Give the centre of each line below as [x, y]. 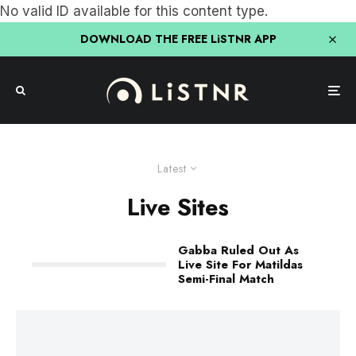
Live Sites [178, 207]
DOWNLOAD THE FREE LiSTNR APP [178, 39]
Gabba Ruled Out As [238, 250]
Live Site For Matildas [240, 265]
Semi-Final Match [226, 279]
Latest [172, 168]
